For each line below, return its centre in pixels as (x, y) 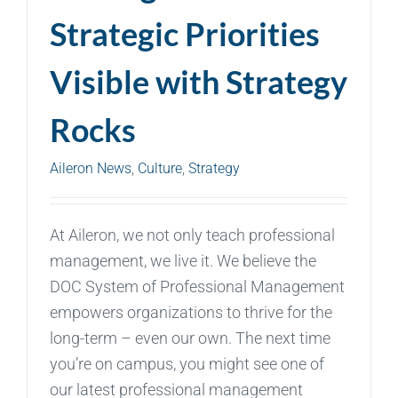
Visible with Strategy (199, 81)
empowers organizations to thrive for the (191, 312)
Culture (160, 168)
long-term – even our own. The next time (190, 338)
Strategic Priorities (185, 33)
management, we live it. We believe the (183, 260)
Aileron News (91, 168)
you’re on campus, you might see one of (187, 363)
